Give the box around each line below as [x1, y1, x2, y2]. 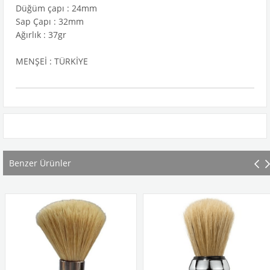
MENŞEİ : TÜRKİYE [16, 55, 88, 67]
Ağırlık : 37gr [16, 29, 66, 40]
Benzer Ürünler [9, 157, 71, 169]
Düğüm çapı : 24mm [16, 2, 97, 14]
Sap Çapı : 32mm [16, 16, 84, 27]
